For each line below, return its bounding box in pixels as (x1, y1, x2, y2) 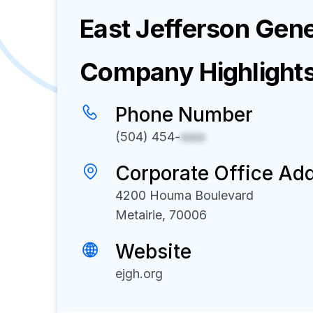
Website (115, 240, 191, 263)
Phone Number (115, 103, 253, 126)
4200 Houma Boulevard (115, 188, 254, 203)
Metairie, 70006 (115, 208, 207, 222)
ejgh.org (115, 266, 163, 281)
